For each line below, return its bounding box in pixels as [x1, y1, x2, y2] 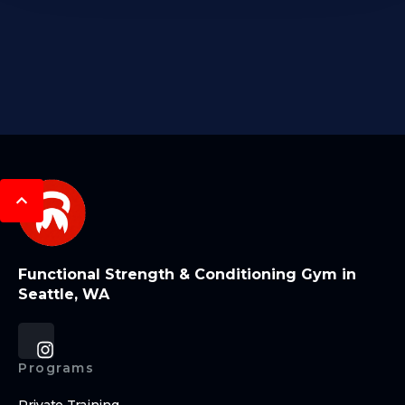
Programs [18, 360, 94, 377]
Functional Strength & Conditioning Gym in [18, 266, 356, 284]
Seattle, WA [18, 286, 109, 304]
